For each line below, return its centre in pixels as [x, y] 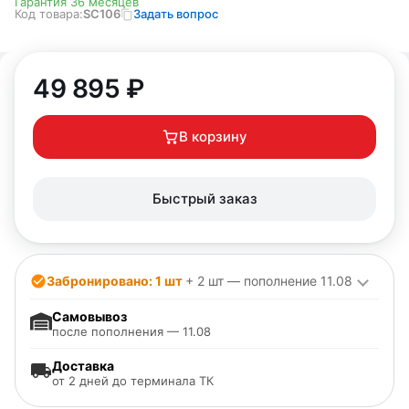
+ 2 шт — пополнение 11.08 [269, 280]
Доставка [83, 365]
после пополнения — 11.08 [131, 331]
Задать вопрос [176, 14]
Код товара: [49, 14]
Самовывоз [89, 316]
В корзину [213, 136]
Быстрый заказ [204, 198]
